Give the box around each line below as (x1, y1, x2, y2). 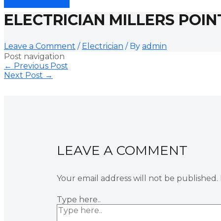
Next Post (4, 70, 45, 80)
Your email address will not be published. (56, 173, 218, 183)
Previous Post (12, 61, 68, 71)
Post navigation (4, 51, 65, 61)
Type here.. (56, 194, 101, 204)
